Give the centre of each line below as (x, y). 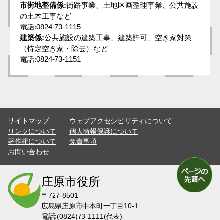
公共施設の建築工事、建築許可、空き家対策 (118, 38)
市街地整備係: (43, 5)
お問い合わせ (28, 152)
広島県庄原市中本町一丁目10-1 (90, 206)
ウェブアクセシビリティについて (121, 121)
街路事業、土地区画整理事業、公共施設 (133, 5)
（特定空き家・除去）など (64, 48)
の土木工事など (45, 16)
